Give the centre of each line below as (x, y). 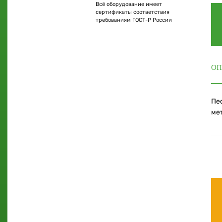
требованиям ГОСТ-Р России (134, 20)
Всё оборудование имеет (129, 4)
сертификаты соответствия (133, 12)
